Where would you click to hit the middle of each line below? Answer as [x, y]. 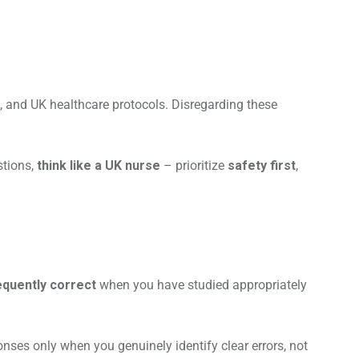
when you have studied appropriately [202, 285]
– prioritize [194, 166]
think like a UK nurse [99, 166]
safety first [262, 166]
